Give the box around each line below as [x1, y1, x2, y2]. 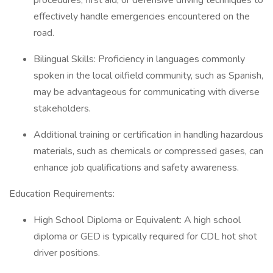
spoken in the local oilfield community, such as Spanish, [34, 69, 263, 82]
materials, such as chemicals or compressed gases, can [34, 144, 263, 158]
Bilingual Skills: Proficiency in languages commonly [34, 52, 245, 66]
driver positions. [34, 246, 102, 260]
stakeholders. [34, 102, 93, 115]
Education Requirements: [9, 187, 117, 200]
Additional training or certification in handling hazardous [34, 128, 263, 141]
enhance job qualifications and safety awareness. [34, 161, 241, 174]
